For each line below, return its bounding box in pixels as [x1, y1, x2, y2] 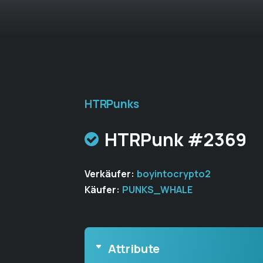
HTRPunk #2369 [104, 127, 247, 151]
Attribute [108, 241, 160, 257]
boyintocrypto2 [137, 167, 211, 180]
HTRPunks [85, 96, 139, 112]
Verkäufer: [85, 167, 137, 180]
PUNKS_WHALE [122, 183, 193, 196]
